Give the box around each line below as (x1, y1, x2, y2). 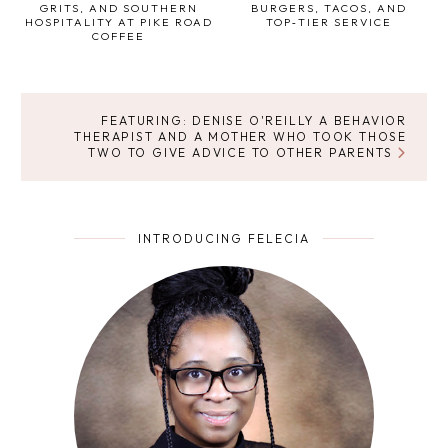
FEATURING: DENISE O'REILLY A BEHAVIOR (101, 112, 407, 128)
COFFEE (92, 28, 146, 43)
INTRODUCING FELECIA (138, 230, 310, 246)
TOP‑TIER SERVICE (266, 14, 393, 29)
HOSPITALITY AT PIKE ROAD (24, 14, 213, 29)
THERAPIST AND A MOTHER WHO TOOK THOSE (74, 128, 407, 144)
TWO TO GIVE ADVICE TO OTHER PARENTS (88, 144, 398, 160)
